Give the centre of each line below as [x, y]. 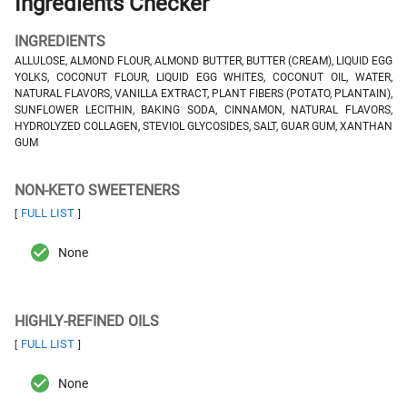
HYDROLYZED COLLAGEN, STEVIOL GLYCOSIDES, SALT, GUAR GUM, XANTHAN [203, 126]
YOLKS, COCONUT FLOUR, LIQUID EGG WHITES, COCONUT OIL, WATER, [203, 77]
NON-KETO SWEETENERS [97, 190]
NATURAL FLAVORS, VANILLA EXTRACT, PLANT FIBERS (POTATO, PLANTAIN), [203, 94]
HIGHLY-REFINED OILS [87, 321]
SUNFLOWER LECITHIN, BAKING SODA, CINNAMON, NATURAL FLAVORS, [203, 110]
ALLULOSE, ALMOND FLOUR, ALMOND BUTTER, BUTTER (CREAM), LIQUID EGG [203, 61]
